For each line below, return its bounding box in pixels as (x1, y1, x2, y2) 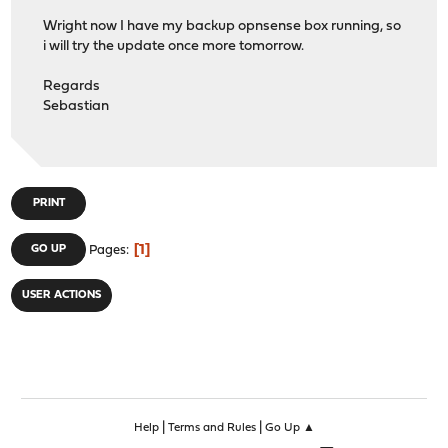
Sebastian (43, 98, 110, 114)
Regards (43, 78, 101, 94)
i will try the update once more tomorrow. (43, 38, 305, 54)
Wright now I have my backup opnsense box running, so (43, 18, 402, 34)
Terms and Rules (167, 422, 256, 435)
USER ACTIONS (22, 290, 102, 301)
